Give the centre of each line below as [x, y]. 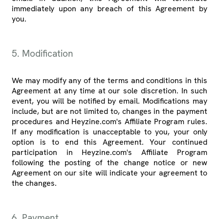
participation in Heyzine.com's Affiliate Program [109, 153]
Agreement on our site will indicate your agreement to [109, 173]
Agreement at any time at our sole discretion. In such [109, 91]
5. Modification [43, 54]
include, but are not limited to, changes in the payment [109, 111]
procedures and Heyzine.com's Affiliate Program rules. [109, 122]
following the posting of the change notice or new [109, 163]
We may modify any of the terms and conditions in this [109, 81]
